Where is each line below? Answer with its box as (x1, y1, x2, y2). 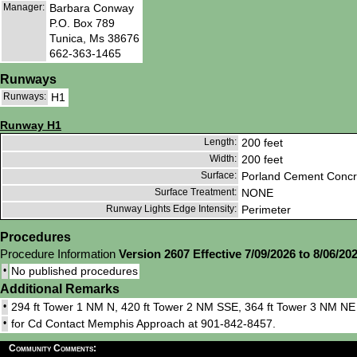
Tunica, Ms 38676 (49, 31, 139, 45)
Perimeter (241, 203, 291, 217)
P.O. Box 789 (49, 16, 115, 29)
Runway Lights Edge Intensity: (106, 203, 237, 215)
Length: (204, 136, 237, 148)
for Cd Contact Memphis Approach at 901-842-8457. (11, 317, 276, 331)
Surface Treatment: (155, 186, 237, 198)
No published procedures (11, 265, 138, 278)
